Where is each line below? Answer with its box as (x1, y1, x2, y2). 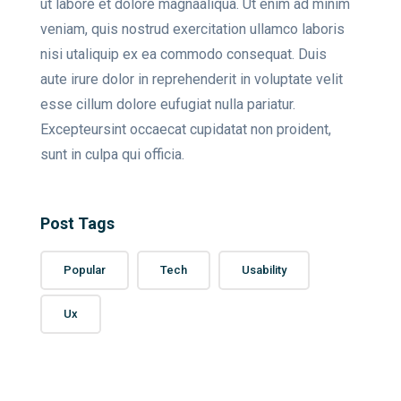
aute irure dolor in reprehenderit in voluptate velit (40, 71, 343, 89)
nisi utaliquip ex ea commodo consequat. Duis (40, 46, 327, 64)
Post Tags (40, 214, 115, 234)
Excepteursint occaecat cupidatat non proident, (40, 121, 331, 139)
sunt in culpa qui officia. (40, 146, 184, 164)
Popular (64, 263, 106, 277)
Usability (242, 263, 286, 277)
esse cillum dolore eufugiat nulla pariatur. (40, 96, 295, 114)
